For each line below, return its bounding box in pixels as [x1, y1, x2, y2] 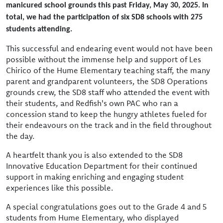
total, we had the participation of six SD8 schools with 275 [6, 13, 203, 21]
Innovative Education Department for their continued [6, 161, 197, 171]
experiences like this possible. [6, 183, 113, 193]
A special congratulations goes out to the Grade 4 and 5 [6, 202, 207, 212]
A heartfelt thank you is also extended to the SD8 [6, 150, 183, 160]
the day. [6, 131, 34, 141]
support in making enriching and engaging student [6, 172, 184, 182]
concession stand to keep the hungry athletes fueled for [6, 109, 207, 119]
